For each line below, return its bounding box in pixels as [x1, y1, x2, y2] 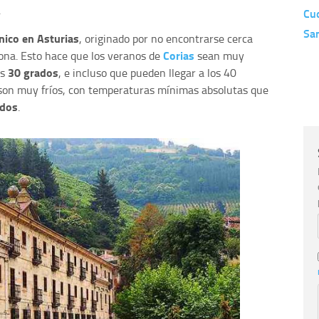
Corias [163, 46, 197, 63]
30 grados [8, 63, 58, 80]
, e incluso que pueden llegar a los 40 [58, 64, 236, 80]
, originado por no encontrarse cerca [79, 30, 253, 46]
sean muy [197, 47, 244, 63]
